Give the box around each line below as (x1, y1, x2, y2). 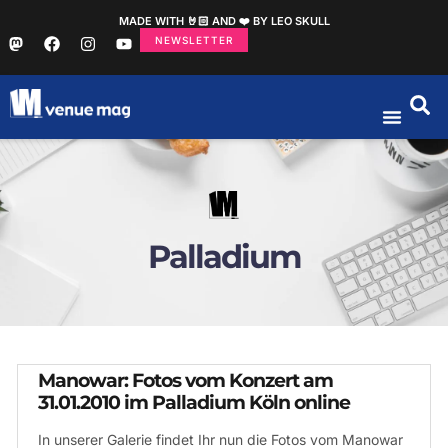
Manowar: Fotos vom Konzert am (38, 369, 333, 392)
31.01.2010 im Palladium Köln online (38, 391, 350, 414)
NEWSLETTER (155, 34, 233, 46)
